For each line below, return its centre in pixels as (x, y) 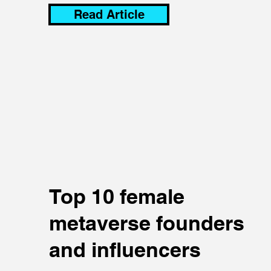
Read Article (109, 14)
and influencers (125, 249)
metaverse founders (147, 223)
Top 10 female (117, 196)
